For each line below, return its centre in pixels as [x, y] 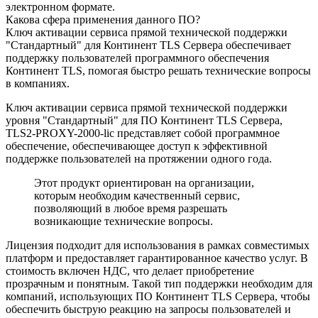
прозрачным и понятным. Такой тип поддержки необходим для [159, 284]
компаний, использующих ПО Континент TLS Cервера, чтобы [158, 296]
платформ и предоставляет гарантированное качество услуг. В [157, 258]
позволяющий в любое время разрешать [131, 208]
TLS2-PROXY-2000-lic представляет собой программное [143, 133]
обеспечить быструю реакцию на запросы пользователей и [148, 309]
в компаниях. [38, 83]
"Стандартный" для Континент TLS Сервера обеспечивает [148, 45]
